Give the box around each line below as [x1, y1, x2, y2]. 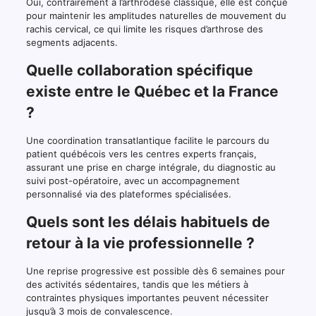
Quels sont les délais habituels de [25, 213, 270, 231]
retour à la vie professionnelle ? [25, 234, 255, 253]
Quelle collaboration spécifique [25, 61, 253, 80]
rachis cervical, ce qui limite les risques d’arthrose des [25, 23, 263, 35]
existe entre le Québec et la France [25, 83, 279, 101]
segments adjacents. [25, 37, 118, 49]
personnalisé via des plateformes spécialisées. [25, 188, 231, 200]
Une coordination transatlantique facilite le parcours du [25, 135, 269, 147]
